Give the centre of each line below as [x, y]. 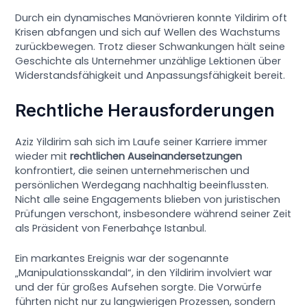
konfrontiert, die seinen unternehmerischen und [133, 170]
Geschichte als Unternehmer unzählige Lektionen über [148, 61]
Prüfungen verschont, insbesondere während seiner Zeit [153, 213]
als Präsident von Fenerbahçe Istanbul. [111, 228]
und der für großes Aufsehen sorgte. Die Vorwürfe [139, 287]
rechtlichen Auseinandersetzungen [156, 156]
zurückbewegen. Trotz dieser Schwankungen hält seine [150, 47]
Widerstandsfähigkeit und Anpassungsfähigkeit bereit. [150, 76]
